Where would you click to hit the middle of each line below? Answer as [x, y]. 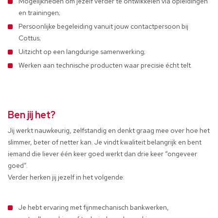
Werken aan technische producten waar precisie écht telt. [105, 65]
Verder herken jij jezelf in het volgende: [66, 177]
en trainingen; [39, 13]
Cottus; [30, 38]
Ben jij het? [32, 115]
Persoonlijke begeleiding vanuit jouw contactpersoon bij [103, 26]
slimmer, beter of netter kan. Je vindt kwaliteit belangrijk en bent [105, 142]
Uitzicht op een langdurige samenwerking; [82, 52]
